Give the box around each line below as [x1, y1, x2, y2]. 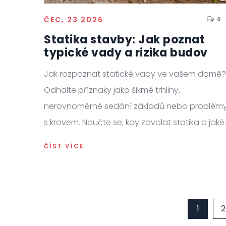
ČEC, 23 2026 [44, 14, 103, 25]
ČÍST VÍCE [44, 141, 84, 150]
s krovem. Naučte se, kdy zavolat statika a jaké [44, 116, 224, 128]
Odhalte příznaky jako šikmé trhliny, [44, 84, 180, 96]
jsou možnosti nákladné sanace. [44, 132, 171, 144]
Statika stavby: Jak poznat [44, 31, 205, 47]
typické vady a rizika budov [44, 44, 208, 61]
